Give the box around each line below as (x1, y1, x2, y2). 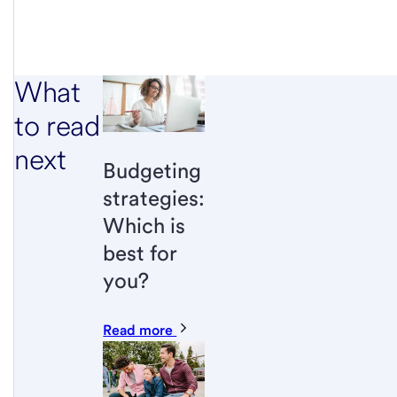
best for (103, 240, 177, 267)
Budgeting (103, 158, 202, 184)
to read (14, 107, 100, 143)
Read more (103, 321, 177, 339)
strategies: (103, 185, 206, 212)
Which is (103, 213, 186, 239)
